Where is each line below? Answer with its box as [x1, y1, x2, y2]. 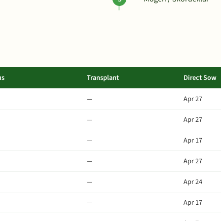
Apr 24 [184, 177, 202, 187]
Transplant [87, 73, 119, 83]
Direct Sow [184, 73, 217, 83]
